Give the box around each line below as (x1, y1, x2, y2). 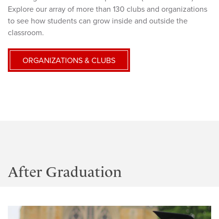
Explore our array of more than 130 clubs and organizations (8, 4, 207, 14)
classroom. (8, 27, 44, 38)
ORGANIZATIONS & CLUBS (22, 55, 115, 66)
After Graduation (8, 163, 122, 181)
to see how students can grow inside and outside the (8, 16, 188, 26)
